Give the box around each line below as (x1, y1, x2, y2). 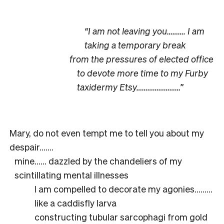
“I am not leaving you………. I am (84, 24, 204, 36)
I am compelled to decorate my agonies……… (34, 182, 212, 194)
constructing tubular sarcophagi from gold (34, 210, 207, 222)
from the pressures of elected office (69, 52, 213, 64)
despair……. (9, 140, 53, 152)
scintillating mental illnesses (14, 168, 128, 180)
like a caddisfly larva (34, 196, 116, 208)
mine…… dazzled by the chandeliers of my (14, 154, 182, 166)
